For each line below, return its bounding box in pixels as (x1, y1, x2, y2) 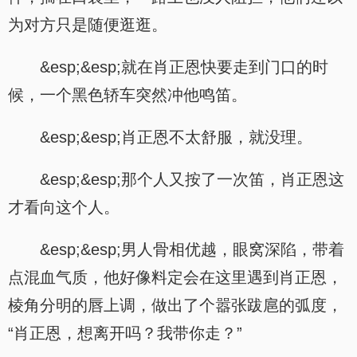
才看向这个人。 (8, 198, 120, 216)
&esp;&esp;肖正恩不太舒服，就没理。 (40, 128, 312, 146)
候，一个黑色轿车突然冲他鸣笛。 (8, 86, 247, 104)
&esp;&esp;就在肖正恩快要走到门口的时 (40, 58, 328, 76)
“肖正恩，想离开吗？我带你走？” (8, 324, 242, 342)
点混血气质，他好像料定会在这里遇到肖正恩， (8, 269, 343, 286)
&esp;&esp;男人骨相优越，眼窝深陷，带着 (40, 241, 344, 258)
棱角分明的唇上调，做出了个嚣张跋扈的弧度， (8, 296, 343, 314)
